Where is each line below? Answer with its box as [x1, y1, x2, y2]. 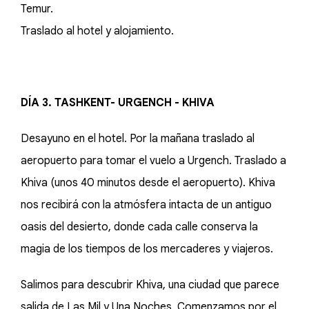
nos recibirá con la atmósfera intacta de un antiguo [21, 198, 272, 212]
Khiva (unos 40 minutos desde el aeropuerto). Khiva [21, 176, 275, 190]
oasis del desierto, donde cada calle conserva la [21, 220, 258, 234]
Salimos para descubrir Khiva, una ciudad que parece [21, 278, 279, 292]
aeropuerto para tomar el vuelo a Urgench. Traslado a [21, 154, 286, 168]
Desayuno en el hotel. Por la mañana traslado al [21, 132, 255, 146]
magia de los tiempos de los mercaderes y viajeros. [21, 242, 273, 256]
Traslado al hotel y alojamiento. [21, 24, 174, 38]
